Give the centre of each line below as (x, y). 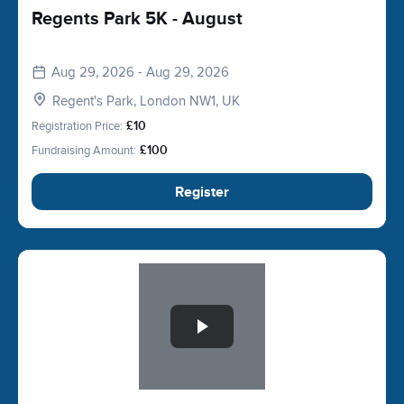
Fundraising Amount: (84, 151)
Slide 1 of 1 (63, 273)
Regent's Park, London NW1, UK (146, 101)
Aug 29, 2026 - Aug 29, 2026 (140, 72)
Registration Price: (77, 126)
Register (202, 192)
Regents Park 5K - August (137, 19)
